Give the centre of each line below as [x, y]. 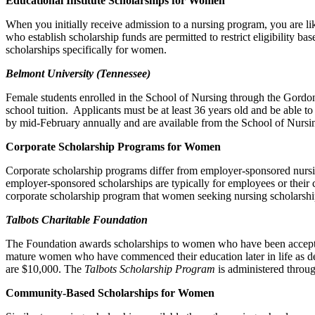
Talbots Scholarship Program [150, 269]
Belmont [25, 73]
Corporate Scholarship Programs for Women [113, 146]
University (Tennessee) [97, 73]
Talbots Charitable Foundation [77, 219]
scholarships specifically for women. [86, 49]
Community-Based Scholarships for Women [110, 292]
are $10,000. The [45, 269]
